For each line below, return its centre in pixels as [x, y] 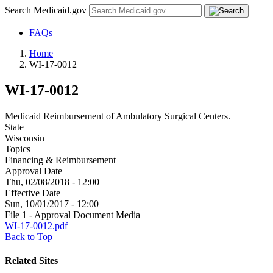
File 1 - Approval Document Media [73, 214]
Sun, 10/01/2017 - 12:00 [52, 204]
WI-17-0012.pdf [36, 225]
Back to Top [29, 236]
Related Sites [31, 261]
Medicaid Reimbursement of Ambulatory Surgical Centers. [118, 116]
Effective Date [33, 193]
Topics [18, 149]
